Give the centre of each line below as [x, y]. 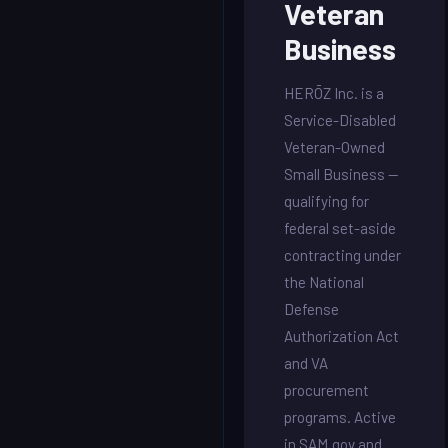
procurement [326, 390]
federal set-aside [340, 228]
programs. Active [340, 417]
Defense [311, 309]
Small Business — [341, 174]
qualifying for [326, 201]
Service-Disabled [340, 120]
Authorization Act [341, 336]
